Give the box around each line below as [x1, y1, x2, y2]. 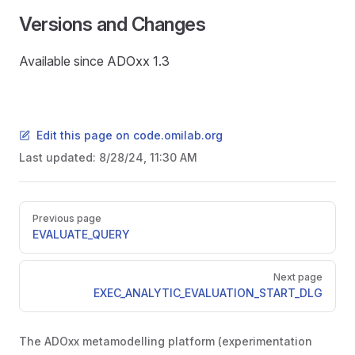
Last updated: [19, 151, 99, 164]
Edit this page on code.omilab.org [36, 128, 223, 142]
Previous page [32, 212, 101, 224]
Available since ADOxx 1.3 [19, 53, 170, 69]
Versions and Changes [19, 13, 206, 36]
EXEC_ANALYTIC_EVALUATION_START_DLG [94, 286, 323, 300]
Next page [273, 271, 323, 283]
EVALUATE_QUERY [32, 227, 130, 241]
